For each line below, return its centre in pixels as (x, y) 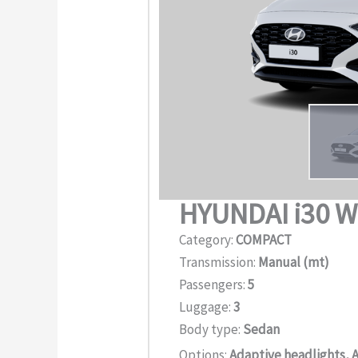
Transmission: (219, 262)
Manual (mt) (294, 262)
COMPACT (264, 239)
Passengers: (214, 284)
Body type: (211, 329)
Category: (208, 239)
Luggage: (207, 306)
